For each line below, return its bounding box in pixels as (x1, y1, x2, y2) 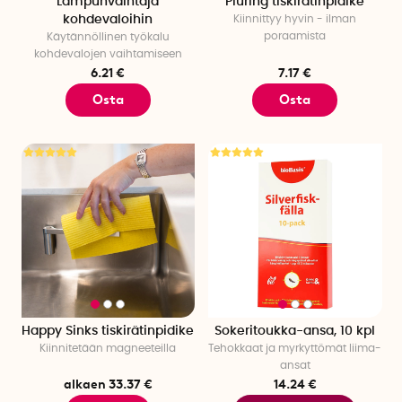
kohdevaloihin (63, 13, 153, 26)
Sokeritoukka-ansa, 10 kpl (214, 324, 376, 337)
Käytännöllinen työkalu (46, 31, 170, 42)
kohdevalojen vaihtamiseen (33, 48, 182, 59)
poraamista (264, 30, 327, 41)
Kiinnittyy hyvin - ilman (233, 13, 357, 24)
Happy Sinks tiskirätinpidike (22, 324, 195, 337)
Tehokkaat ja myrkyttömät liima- (208, 342, 382, 354)
